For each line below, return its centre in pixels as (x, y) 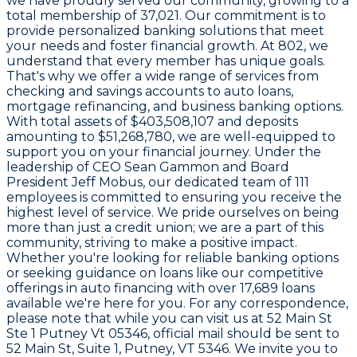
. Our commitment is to (253, 15)
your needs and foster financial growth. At (142, 45)
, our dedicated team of (219, 182)
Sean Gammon (172, 167)
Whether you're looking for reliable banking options (173, 257)
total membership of (73, 15)
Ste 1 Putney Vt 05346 (77, 333)
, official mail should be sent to (243, 333)
